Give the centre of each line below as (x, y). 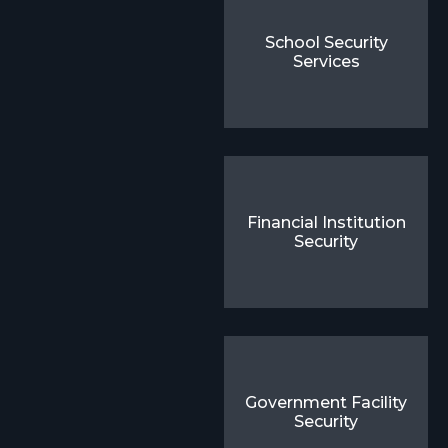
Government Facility (326, 402)
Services (326, 61)
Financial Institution (326, 222)
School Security (326, 42)
